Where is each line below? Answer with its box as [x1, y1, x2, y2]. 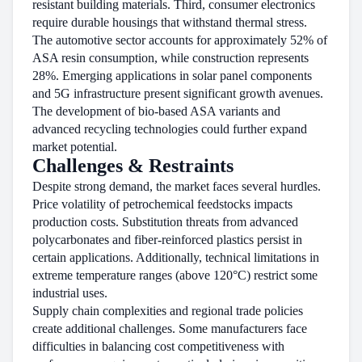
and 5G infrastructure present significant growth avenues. [32, 86, 323, 100]
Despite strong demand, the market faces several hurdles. [32, 179, 321, 193]
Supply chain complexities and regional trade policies [32, 304, 303, 318]
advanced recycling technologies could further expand [32, 122, 307, 136]
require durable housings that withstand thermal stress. [32, 15, 307, 29]
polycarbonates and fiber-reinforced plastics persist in [32, 233, 302, 246]
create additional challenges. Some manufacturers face [32, 322, 307, 335]
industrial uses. [32, 286, 107, 300]
